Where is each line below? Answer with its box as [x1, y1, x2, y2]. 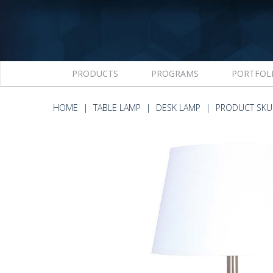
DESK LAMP [156, 102, 200, 113]
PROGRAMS [151, 68, 199, 79]
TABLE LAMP [93, 102, 141, 113]
